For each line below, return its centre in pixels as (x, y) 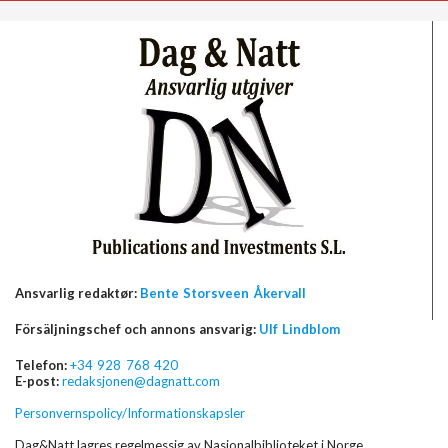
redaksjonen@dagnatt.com (141, 381)
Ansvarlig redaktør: (77, 293)
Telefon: (41, 365)
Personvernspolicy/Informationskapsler (130, 413)
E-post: (37, 381)
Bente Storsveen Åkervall (223, 293)
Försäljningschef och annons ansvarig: (135, 329)
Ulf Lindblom (300, 329)
